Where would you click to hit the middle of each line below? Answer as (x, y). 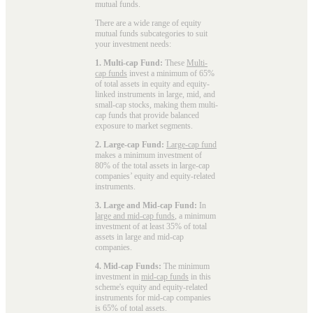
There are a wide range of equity (148, 23)
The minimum (185, 266)
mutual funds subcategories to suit (151, 33)
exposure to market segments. (144, 125)
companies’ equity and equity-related (155, 176)
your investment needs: (133, 44)
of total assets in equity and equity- (152, 83)
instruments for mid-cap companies (153, 297)
